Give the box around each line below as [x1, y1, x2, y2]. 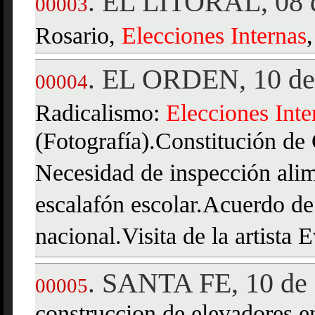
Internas [231, 22, 307, 49]
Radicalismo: [35, 100, 166, 126]
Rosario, [35, 22, 122, 49]
